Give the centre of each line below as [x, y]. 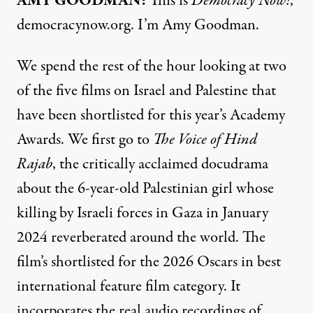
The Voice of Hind [205, 140]
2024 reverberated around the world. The [141, 238]
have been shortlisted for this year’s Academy [151, 115]
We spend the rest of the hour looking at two [152, 66]
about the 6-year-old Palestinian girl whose [145, 189]
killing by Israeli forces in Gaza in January [143, 213]
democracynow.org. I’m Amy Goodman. [138, 25]
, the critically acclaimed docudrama [160, 164]
